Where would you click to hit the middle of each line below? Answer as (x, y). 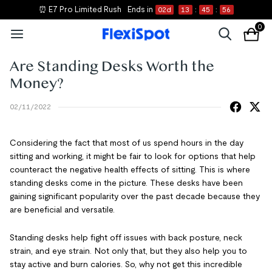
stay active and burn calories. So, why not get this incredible (126, 264)
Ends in (140, 9)
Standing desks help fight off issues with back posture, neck (126, 237)
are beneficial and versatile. (62, 209)
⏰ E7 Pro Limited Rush (80, 9)
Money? (37, 84)
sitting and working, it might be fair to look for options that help (133, 156)
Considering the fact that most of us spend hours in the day (127, 143)
